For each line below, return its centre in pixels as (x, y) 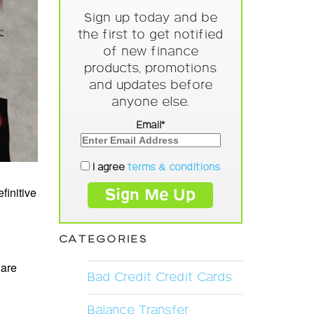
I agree (109, 167)
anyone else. (151, 103)
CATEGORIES (103, 239)
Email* (151, 126)
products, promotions (151, 69)
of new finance (150, 52)
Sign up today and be (150, 19)
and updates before (150, 86)
